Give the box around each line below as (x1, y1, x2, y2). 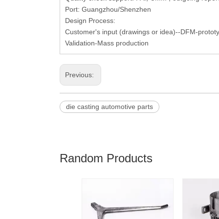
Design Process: (65, 17, 117, 25)
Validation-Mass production (65, 39, 149, 47)
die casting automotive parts (66, 103, 153, 111)
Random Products (60, 152, 153, 165)
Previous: (65, 71, 96, 79)
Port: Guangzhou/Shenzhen (65, 5, 151, 14)
